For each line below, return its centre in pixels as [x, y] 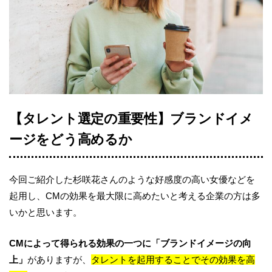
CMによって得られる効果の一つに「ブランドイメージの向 [130, 243]
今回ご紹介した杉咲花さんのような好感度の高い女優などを [132, 180]
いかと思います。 [46, 212]
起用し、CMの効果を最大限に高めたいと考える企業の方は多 [135, 196]
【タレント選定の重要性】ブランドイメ [131, 118]
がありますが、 [59, 260]
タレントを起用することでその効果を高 [173, 260]
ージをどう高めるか [71, 139]
